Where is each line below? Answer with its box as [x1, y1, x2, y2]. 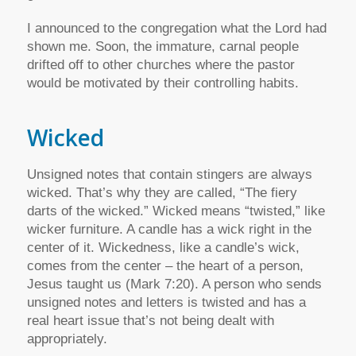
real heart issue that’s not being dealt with [26, 313, 274, 329]
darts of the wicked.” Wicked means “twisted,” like [26, 203, 325, 219]
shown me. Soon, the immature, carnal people [26, 38, 299, 54]
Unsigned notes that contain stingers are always [26, 167, 312, 183]
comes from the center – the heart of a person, [26, 258, 304, 274]
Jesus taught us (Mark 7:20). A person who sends [26, 277, 322, 292]
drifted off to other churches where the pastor [26, 56, 295, 72]
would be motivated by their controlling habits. [26, 75, 299, 91]
